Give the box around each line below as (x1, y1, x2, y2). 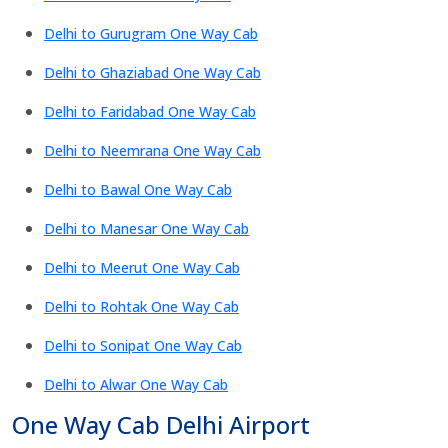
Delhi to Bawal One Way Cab (44, 180, 232, 199)
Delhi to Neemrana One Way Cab (44, 141, 261, 160)
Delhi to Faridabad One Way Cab (44, 102, 256, 121)
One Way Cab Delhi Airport (12, 408, 310, 441)
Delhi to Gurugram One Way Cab (44, 24, 258, 43)
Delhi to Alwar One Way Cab (44, 375, 228, 394)
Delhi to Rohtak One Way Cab (44, 297, 239, 316)
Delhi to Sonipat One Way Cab (44, 336, 242, 355)
